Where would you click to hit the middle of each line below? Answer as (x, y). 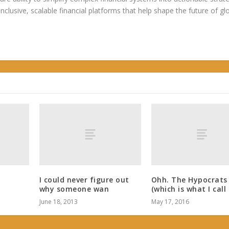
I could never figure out (84, 179)
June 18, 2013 (58, 201)
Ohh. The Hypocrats (189, 179)
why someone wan (74, 189)
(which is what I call (189, 189)
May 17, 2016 (170, 201)
